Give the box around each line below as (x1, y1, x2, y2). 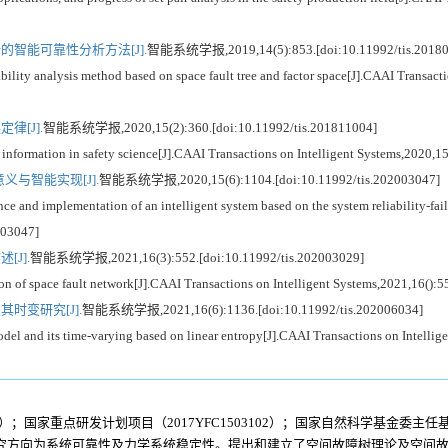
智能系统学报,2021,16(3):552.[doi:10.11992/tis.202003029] (30, 249, 364, 265)
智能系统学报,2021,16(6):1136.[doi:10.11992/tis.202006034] (82, 301, 423, 317)
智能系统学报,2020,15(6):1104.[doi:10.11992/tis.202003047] (99, 171, 440, 187)
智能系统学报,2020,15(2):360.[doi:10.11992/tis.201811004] (43, 119, 377, 135)
